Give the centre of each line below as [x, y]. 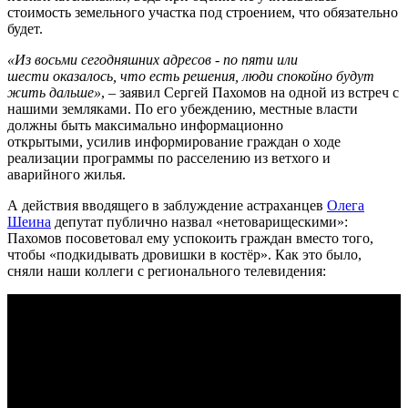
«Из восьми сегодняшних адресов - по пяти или [153, 59]
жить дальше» [54, 92]
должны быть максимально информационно [145, 125]
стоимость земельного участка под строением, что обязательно [203, 12]
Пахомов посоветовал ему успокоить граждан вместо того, [190, 238]
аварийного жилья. [66, 174]
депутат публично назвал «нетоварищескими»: [199, 221]
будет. [25, 28]
